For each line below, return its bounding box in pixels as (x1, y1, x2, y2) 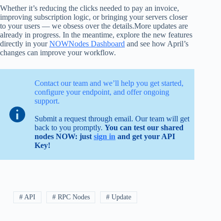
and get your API (115, 132, 175, 141)
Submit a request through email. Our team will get (35, 114, 189, 123)
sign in (94, 132, 115, 141)
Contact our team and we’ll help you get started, (35, 78, 184, 87)
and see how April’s (125, 39, 188, 48)
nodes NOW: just (35, 132, 94, 141)
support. (35, 96, 60, 105)
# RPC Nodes (52, 193, 90, 201)
